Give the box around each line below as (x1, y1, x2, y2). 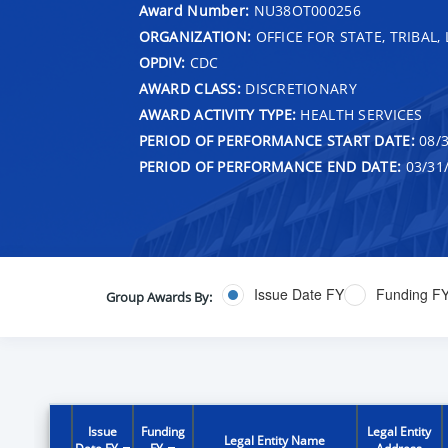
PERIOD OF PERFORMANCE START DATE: (138, 130, 415, 150)
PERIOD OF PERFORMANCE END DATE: (138, 156, 402, 176)
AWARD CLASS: (138, 78, 241, 98)
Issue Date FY (253, 284, 344, 305)
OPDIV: (138, 52, 186, 72)
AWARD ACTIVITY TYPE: (138, 104, 297, 124)
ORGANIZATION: (138, 26, 252, 46)
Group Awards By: (105, 287, 212, 306)
